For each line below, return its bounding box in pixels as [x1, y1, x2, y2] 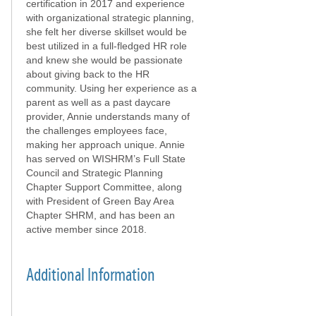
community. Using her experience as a [26, 83, 197, 94]
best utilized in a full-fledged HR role [26, 40, 187, 51]
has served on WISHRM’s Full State [26, 153, 186, 164]
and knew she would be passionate [26, 54, 183, 66]
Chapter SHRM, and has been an [26, 209, 175, 221]
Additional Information [26, 265, 155, 286]
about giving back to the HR [26, 68, 150, 80]
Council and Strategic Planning [26, 167, 163, 178]
